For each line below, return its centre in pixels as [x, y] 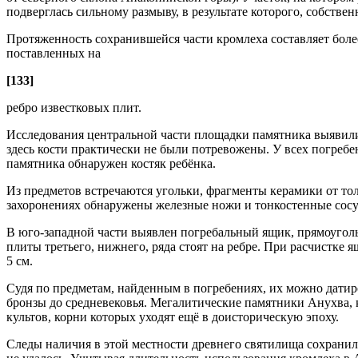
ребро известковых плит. [74, 108]
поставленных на [54, 54]
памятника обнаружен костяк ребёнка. [111, 164]
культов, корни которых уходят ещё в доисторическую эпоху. [173, 317]
